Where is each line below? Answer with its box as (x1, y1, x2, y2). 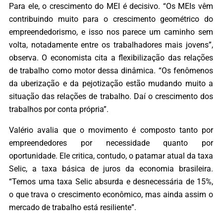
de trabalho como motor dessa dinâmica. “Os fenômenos (9, 65, 213, 75)
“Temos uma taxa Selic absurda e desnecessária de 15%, (9, 177, 213, 187)
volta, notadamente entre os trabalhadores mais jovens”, (9, 40, 213, 50)
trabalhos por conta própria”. (9, 104, 109, 114)
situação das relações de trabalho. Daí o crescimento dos (9, 91, 213, 101)
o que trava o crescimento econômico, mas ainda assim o (9, 190, 213, 200)
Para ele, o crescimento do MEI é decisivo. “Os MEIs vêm (9, 1, 213, 11)
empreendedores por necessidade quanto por (9, 138, 213, 148)
